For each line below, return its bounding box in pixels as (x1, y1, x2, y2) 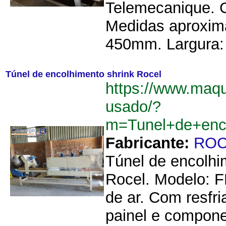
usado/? (105, 98, 161, 116)
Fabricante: (105, 134, 189, 152)
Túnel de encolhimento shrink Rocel (6, 69, 161, 79)
